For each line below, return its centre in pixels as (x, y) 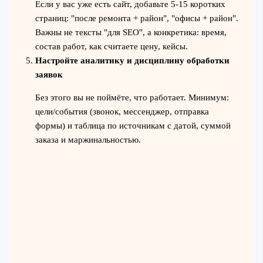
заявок (49, 74)
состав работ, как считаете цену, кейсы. (111, 46)
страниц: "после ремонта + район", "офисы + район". (136, 18)
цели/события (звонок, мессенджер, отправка (122, 111)
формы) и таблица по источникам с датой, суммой (133, 125)
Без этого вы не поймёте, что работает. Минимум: (132, 97)
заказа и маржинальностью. (88, 139)
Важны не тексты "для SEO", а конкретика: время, (131, 32)
